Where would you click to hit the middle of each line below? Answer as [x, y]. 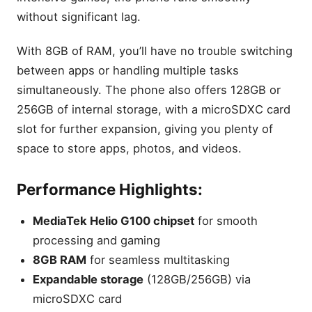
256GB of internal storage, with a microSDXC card [154, 110]
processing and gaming [97, 240]
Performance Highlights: [110, 189]
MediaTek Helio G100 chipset [114, 220]
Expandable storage [88, 279]
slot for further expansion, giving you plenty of [145, 129]
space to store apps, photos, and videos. [129, 149]
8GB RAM [60, 259]
